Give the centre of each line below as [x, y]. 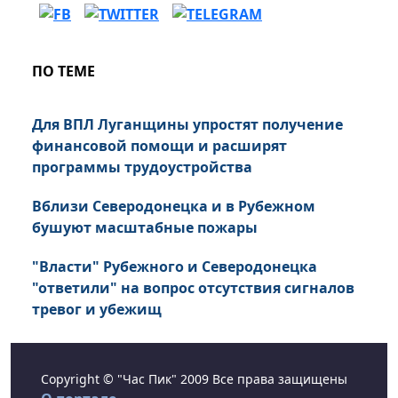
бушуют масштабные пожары [145, 228]
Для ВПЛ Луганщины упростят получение [187, 125]
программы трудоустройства [142, 167]
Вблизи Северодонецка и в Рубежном [174, 207]
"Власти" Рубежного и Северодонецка [175, 267]
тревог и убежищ [97, 310]
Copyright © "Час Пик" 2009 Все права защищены [194, 379]
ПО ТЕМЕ [64, 72]
